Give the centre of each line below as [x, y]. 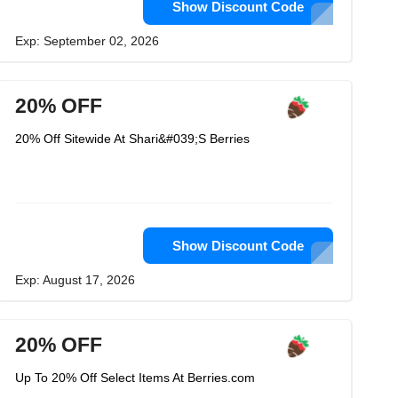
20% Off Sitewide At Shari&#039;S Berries [132, 139]
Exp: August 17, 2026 [75, 280]
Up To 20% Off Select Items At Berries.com [135, 378]
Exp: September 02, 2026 [87, 41]
